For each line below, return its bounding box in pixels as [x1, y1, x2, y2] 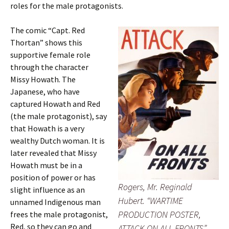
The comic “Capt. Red [10, 25, 85, 35]
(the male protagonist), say [10, 111, 107, 121]
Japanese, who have [10, 86, 80, 97]
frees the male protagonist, [10, 209, 108, 219]
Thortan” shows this [10, 37, 82, 48]
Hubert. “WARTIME [118, 195, 183, 207]
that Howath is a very [10, 123, 84, 133]
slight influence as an [10, 185, 85, 195]
